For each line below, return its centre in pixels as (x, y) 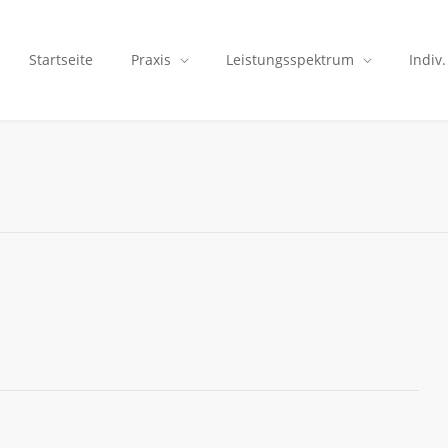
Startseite (61, 59)
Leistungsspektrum (290, 59)
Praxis (151, 59)
